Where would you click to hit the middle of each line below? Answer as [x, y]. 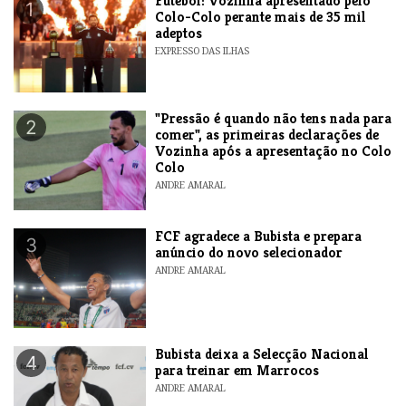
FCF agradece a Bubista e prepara [259, 236]
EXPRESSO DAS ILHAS [203, 50]
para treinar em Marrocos [237, 370]
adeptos [179, 33]
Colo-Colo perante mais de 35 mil [261, 16]
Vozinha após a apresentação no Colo [274, 150]
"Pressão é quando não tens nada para [274, 118]
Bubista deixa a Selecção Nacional [262, 353]
